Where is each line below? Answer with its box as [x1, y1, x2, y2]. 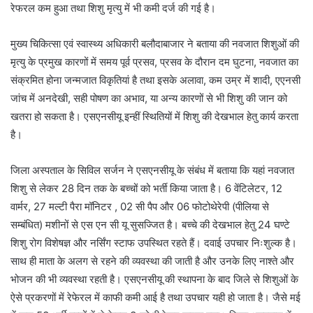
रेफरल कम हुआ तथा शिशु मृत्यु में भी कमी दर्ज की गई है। [10, 1, 216, 15]
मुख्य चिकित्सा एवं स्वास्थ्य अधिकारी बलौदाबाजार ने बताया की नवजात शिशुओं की [10, 37, 299, 50]
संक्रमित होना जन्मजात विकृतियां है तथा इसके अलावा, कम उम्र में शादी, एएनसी [10, 73, 300, 87]
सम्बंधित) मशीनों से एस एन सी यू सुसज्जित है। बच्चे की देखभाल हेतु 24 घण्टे [10, 218, 290, 231]
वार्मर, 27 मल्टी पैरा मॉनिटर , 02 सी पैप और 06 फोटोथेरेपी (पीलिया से [10, 200, 269, 213]
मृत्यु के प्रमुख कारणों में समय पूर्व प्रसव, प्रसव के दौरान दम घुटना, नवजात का [10, 55, 298, 68]
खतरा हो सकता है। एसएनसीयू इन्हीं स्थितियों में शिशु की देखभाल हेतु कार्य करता [10, 110, 298, 123]
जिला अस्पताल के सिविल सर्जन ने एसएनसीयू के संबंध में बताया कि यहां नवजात [10, 163, 294, 177]
